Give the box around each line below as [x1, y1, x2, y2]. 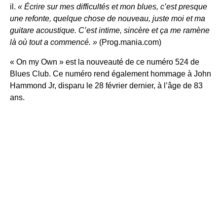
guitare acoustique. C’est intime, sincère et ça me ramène [10, 26, 210, 35]
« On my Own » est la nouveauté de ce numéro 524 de [10, 57, 199, 66]
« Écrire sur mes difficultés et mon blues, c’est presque [18, 2, 207, 11]
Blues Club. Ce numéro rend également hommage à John [10, 69, 211, 78]
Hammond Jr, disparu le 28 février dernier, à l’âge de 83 [10, 81, 203, 90]
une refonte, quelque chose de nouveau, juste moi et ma [10, 14, 205, 23]
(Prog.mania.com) [97, 37, 161, 46]
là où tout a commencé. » [10, 37, 97, 46]
